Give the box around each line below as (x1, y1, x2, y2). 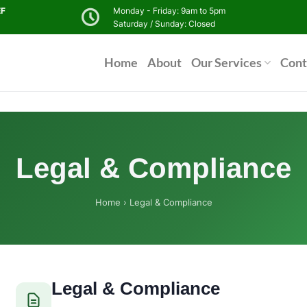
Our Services (191, 55, 262, 70)
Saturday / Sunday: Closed (112, 19, 215, 29)
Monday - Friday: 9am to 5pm (112, 5, 225, 16)
